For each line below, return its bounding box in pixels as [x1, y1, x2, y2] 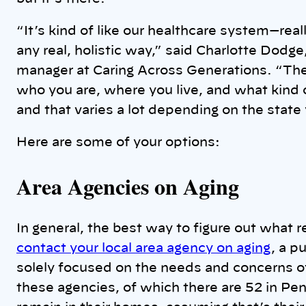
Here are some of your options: [16, 137, 220, 150]
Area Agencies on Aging [16, 169, 239, 202]
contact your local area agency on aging [16, 242, 271, 255]
